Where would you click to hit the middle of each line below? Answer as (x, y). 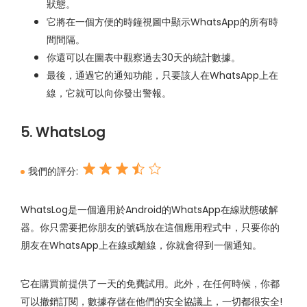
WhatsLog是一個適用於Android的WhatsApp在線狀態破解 (149, 210)
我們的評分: (54, 172)
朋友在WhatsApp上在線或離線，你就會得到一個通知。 (141, 246)
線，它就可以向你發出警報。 (109, 94)
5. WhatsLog (63, 133)
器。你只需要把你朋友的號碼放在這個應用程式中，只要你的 (150, 228)
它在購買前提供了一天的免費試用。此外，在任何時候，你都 (150, 284)
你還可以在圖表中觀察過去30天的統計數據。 (144, 58)
